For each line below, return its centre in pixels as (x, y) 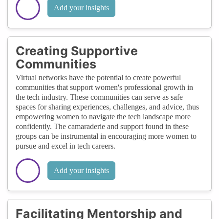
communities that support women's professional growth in (104, 87)
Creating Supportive (77, 51)
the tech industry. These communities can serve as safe (99, 97)
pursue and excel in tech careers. (66, 146)
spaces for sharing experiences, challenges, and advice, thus (107, 107)
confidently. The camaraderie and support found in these (102, 126)
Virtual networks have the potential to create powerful (98, 77)
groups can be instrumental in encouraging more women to (106, 136)
